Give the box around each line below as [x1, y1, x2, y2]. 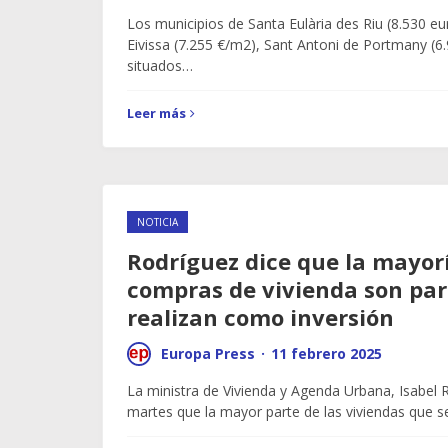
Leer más [127, 104, 186, 122]
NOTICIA [137, 215, 178, 229]
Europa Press [161, 344, 255, 363]
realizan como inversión [127, 302, 394, 332]
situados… [127, 56, 193, 75]
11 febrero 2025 [271, 344, 382, 363]
